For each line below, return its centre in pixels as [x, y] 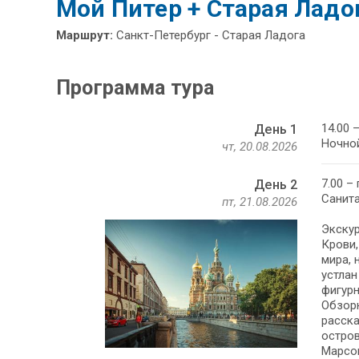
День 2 [276, 185]
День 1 [276, 130]
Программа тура [135, 88]
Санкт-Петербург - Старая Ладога [209, 36]
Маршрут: [85, 36]
